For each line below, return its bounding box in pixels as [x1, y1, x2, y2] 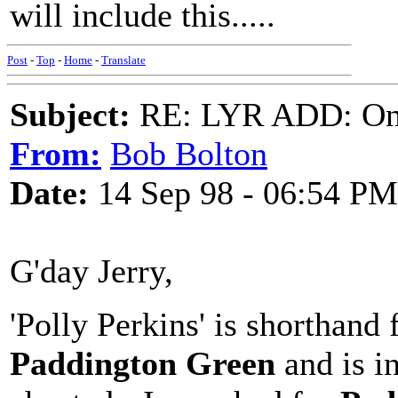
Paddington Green [10, 345, 275, 382]
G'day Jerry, [10, 252, 173, 290]
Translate [101, 53, 146, 67]
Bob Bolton [110, 135, 267, 172]
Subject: [10, 96, 131, 133]
